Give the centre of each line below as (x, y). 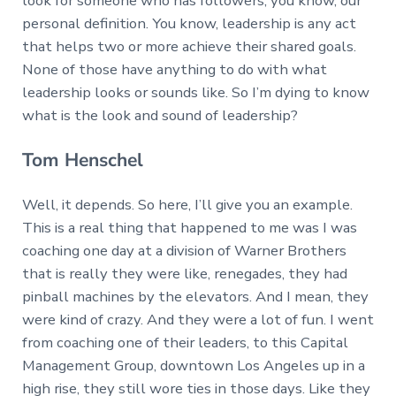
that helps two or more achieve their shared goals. (189, 47)
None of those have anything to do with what (174, 70)
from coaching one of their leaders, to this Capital (185, 343)
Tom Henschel (82, 160)
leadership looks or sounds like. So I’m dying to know (195, 93)
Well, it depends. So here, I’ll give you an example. (187, 205)
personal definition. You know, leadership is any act (189, 24)
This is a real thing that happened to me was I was (189, 228)
